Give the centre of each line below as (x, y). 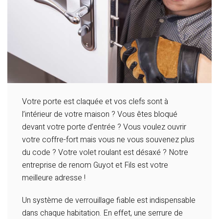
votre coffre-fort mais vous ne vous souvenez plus (108, 140)
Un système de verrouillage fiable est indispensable (109, 201)
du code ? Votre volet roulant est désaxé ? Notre (105, 153)
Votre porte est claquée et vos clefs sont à (95, 102)
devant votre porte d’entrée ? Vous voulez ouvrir (104, 127)
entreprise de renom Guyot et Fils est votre (95, 165)
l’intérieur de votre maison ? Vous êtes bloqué (100, 115)
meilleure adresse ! (54, 178)
